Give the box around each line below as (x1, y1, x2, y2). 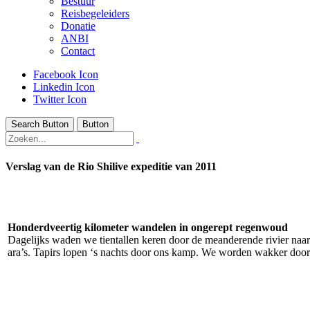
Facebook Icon (33, 69, 98, 80)
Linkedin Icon (33, 81, 95, 93)
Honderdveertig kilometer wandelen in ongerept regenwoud (8, 221, 288, 233)
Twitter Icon (33, 93, 86, 105)
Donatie (61, 20, 95, 32)
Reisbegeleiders (61, 8, 129, 19)
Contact (61, 45, 95, 57)
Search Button (11, 119, 69, 129)
